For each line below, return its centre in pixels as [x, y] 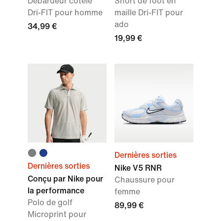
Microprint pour [57, 214]
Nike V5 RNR [138, 168]
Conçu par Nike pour [65, 179]
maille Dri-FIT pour [149, 13]
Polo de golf [50, 203]
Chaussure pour [145, 180]
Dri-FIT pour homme [65, 13]
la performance [56, 191]
